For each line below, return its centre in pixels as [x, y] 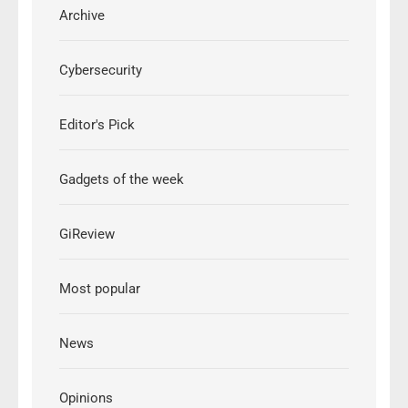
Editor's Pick [97, 125]
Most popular [100, 289]
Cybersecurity [101, 71]
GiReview [87, 235]
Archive [82, 16]
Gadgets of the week [122, 180]
